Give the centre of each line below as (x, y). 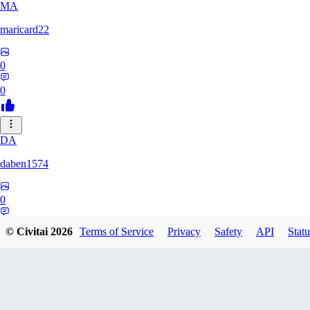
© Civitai (28, 232)
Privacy (184, 232)
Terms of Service (117, 232)
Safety (228, 232)
